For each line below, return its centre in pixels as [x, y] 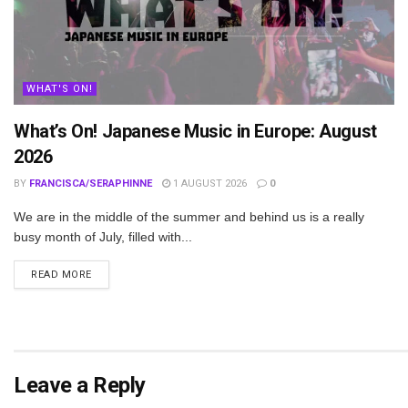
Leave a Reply [80, 385]
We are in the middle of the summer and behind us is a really [189, 217]
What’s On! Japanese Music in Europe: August [195, 132]
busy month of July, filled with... [103, 237]
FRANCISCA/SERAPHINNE [91, 184]
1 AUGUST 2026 [209, 184]
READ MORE [61, 275]
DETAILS [112, 274]
